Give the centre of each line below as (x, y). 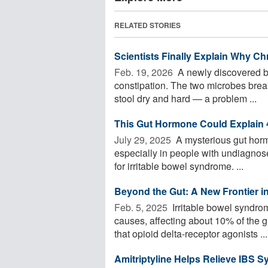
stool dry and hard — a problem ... (185, 98)
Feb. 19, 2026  (145, 72)
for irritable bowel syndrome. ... (179, 166)
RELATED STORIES (147, 25)
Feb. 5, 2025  (142, 207)
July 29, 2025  (144, 139)
